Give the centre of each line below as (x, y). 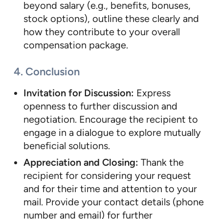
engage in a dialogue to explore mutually (112, 133)
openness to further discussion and (100, 106)
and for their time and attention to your (110, 189)
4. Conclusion (47, 72)
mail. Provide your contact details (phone (114, 202)
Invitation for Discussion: (79, 93)
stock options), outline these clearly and (111, 18)
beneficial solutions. (67, 146)
